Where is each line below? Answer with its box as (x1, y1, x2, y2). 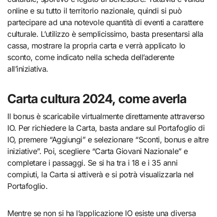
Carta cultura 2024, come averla (7, 91, 187, 107)
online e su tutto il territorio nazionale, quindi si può (7, 6, 182, 16)
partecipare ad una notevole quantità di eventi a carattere (7, 17, 203, 28)
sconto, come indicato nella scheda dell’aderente (7, 52, 174, 62)
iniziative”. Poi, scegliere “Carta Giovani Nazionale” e (7, 146, 188, 156)
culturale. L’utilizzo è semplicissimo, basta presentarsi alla (7, 29, 203, 39)
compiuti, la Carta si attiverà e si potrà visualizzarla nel (7, 169, 194, 179)
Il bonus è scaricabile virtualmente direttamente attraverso (7, 111, 205, 121)
